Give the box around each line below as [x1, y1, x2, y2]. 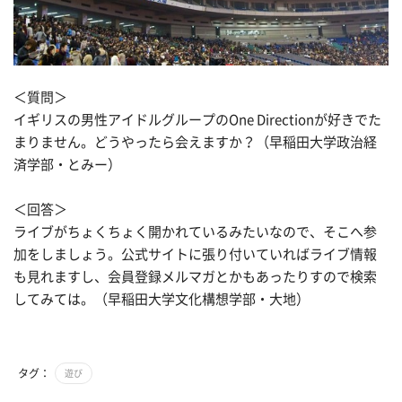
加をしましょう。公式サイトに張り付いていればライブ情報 [13, 247, 377, 261]
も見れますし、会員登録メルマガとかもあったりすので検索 [13, 269, 377, 284]
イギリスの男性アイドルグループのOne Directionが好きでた [13, 112, 381, 127]
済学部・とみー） [13, 157, 121, 171]
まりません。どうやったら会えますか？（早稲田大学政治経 [13, 135, 377, 149]
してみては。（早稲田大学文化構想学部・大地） [13, 292, 310, 306]
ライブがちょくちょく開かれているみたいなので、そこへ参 [13, 224, 377, 239]
